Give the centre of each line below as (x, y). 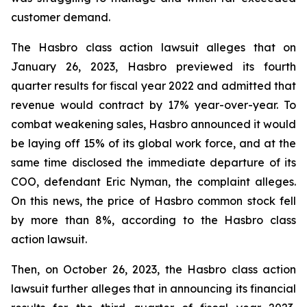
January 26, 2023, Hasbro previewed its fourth (153, 66)
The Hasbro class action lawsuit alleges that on (153, 47)
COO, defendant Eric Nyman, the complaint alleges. (153, 182)
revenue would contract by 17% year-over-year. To (153, 105)
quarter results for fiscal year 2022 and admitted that (153, 86)
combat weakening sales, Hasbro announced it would (153, 124)
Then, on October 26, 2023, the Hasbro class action (153, 269)
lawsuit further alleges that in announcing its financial (153, 288)
